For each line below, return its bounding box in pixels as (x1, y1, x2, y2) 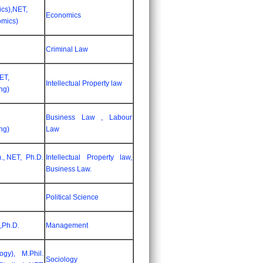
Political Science (46, 193, 99, 201)
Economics (46, 11, 81, 19)
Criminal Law (46, 45, 88, 53)
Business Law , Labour (46, 113, 132, 122)
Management (46, 221, 88, 230)
